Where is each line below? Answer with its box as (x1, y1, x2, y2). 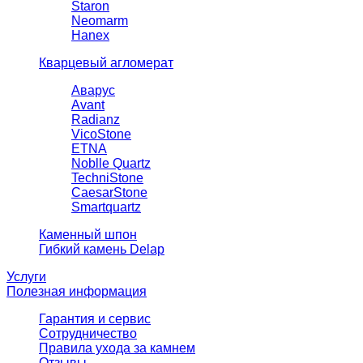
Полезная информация (6, 284, 147, 299)
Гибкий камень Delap (39, 242, 164, 257)
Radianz (71, 113, 120, 127)
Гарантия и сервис (39, 312, 151, 327)
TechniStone (71, 171, 143, 186)
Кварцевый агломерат (39, 56, 173, 70)
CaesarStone (71, 186, 147, 200)
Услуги (6, 270, 46, 284)
